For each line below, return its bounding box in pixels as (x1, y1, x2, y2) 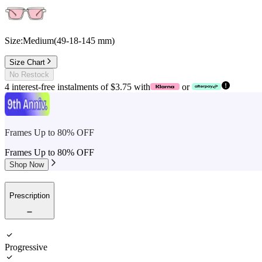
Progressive (5, 242, 47, 252)
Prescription (9, 191, 50, 201)
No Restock (9, 70, 49, 80)
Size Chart (9, 58, 45, 67)
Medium (23, 36, 54, 46)
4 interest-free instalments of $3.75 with (5, 82, 150, 92)
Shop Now (9, 160, 44, 170)
